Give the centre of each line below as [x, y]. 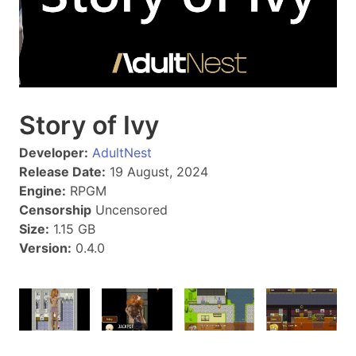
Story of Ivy [89, 125]
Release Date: [62, 171]
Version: [45, 248]
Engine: [43, 190]
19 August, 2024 [157, 171]
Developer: [54, 152]
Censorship [55, 209]
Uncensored [130, 209]
